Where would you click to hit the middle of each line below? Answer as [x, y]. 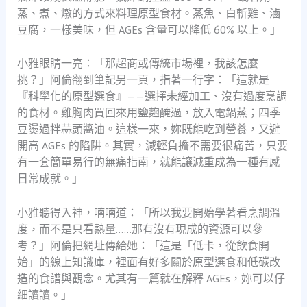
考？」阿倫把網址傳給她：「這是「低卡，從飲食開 [143, 245]
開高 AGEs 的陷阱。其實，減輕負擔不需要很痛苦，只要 [152, 146]
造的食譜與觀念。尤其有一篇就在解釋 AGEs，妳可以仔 [151, 278]
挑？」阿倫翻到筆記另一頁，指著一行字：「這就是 [143, 80]
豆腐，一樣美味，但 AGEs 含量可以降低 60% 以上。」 [149, 29]
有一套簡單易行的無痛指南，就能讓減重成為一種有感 [148, 162]
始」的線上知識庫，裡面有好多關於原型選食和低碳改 [148, 261]
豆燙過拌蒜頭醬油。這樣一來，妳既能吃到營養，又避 [148, 129]
